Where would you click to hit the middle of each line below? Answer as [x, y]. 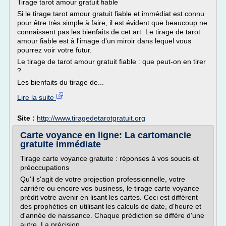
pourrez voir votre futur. [54, 50]
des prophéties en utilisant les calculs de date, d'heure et [111, 206]
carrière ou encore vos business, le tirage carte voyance [110, 188]
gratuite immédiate [61, 144]
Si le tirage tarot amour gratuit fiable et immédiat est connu [111, 14]
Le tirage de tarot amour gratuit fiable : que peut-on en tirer [111, 62]
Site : [27, 118]
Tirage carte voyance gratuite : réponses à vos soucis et [109, 158]
